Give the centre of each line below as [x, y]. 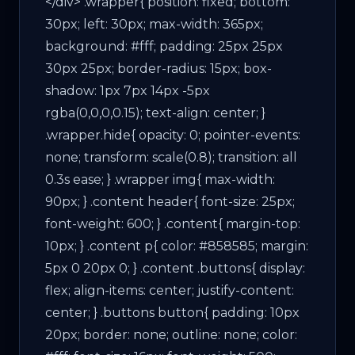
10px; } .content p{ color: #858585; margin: [177, 246]
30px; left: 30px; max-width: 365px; [154, 24]
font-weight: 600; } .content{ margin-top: [173, 223]
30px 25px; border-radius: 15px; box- [158, 68]
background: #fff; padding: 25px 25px [164, 46]
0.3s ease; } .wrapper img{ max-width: [160, 179]
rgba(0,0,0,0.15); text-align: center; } [155, 113]
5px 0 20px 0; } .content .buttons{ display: [175, 268]
